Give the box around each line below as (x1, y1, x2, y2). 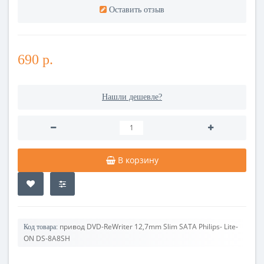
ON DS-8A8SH (24, 233, 70, 243)
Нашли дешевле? (102, 92, 162, 101)
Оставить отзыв (109, 5, 164, 14)
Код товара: (24, 222, 58, 231)
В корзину (117, 154, 159, 166)
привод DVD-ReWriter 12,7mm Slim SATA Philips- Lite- (60, 221, 238, 232)
